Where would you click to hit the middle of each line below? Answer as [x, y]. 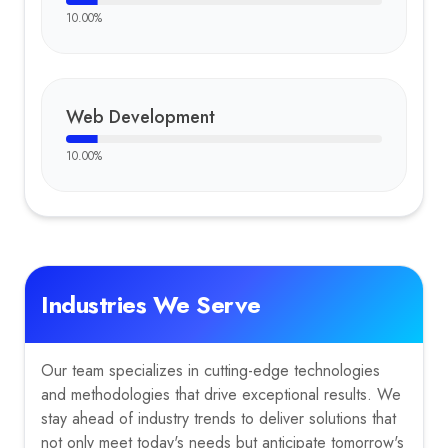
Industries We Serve [151, 304]
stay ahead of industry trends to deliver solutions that [218, 418]
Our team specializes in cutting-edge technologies [210, 370]
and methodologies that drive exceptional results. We [221, 394]
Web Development [140, 117]
